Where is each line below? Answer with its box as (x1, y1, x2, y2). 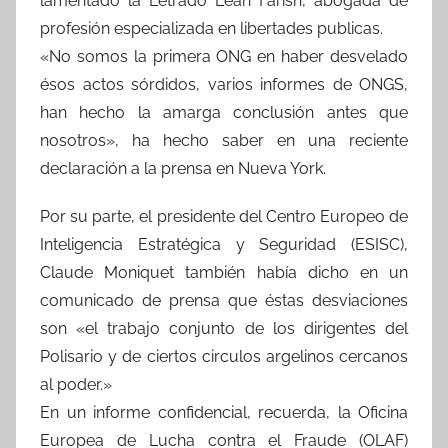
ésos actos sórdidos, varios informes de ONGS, (40, 74, 408, 94)
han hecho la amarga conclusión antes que (40, 102, 408, 122)
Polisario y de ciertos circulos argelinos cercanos (40, 346, 408, 366)
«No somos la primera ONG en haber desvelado (40, 46, 408, 66)
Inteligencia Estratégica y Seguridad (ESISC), (40, 234, 408, 254)
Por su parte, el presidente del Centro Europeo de (40, 206, 408, 226)
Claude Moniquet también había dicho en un (40, 262, 408, 282)
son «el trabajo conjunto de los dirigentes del (40, 318, 408, 338)
